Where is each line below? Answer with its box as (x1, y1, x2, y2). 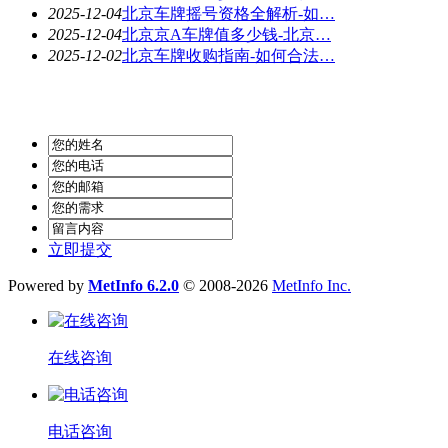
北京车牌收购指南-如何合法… (122, 46, 335, 64)
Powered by (8, 276, 88, 294)
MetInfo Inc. (272, 276, 351, 294)
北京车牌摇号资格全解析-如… (122, 4, 335, 22)
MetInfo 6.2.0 (88, 276, 179, 294)
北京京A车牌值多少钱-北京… (122, 25, 331, 43)
